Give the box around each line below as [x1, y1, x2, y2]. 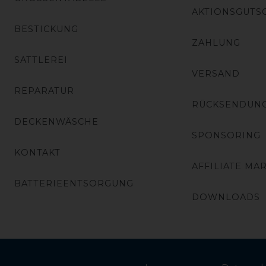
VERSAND [191, 68, 240, 79]
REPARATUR [14, 85, 74, 96]
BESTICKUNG [14, 23, 78, 34]
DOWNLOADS [191, 191, 260, 202]
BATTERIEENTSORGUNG [14, 178, 134, 189]
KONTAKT [14, 147, 61, 158]
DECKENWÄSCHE [14, 116, 99, 127]
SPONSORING [191, 129, 261, 141]
